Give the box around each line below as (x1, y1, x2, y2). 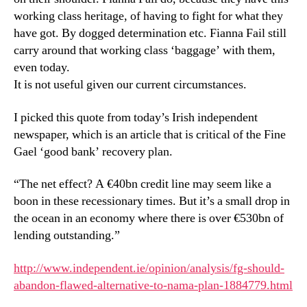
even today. (14, 60, 70, 75)
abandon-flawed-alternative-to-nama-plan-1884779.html (14, 277, 293, 293)
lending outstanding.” (14, 228, 120, 243)
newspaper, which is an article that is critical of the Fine (14, 126, 286, 143)
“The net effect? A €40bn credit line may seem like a (14, 176, 271, 192)
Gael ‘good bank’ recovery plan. (14, 143, 173, 160)
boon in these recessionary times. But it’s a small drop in (14, 193, 290, 209)
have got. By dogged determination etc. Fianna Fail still (14, 25, 286, 41)
